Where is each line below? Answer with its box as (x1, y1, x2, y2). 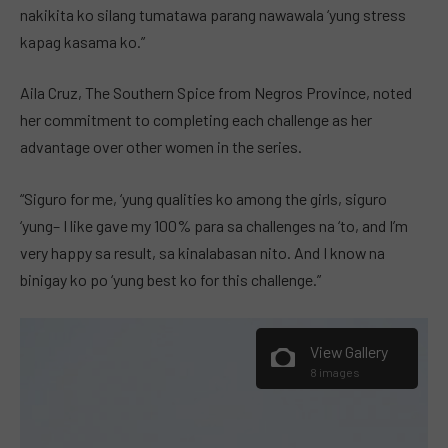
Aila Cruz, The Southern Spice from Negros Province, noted (20, 83, 412, 103)
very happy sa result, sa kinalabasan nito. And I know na (20, 243, 385, 263)
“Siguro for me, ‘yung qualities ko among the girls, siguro (20, 189, 387, 209)
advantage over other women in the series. (20, 137, 302, 157)
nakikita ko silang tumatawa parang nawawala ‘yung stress (20, 4, 406, 24)
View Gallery (310, 341, 388, 361)
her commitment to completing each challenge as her (20, 110, 372, 130)
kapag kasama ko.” (20, 31, 145, 51)
